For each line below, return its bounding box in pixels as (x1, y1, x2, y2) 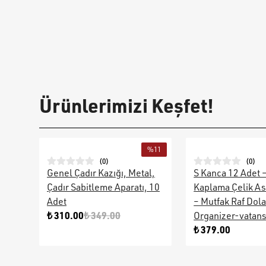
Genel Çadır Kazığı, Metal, (47, 167, 155, 179)
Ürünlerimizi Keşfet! (39, 93, 214, 118)
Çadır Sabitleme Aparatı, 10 (47, 181, 160, 193)
